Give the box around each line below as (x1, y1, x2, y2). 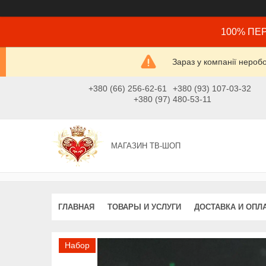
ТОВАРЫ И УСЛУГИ (107, 202, 181, 212)
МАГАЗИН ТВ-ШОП (111, 141, 181, 151)
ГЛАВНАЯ (58, 202, 94, 212)
